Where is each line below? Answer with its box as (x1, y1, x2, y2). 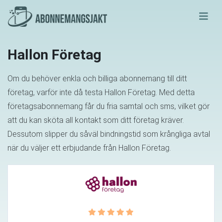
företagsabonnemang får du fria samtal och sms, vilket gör (7, 101, 210, 111)
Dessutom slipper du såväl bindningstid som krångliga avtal (7, 129, 210, 139)
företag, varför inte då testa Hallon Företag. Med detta (7, 87, 195, 97)
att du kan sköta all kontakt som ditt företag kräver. (7, 115, 184, 125)
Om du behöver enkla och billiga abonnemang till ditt (7, 73, 187, 83)
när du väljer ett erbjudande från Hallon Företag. (7, 143, 171, 153)
